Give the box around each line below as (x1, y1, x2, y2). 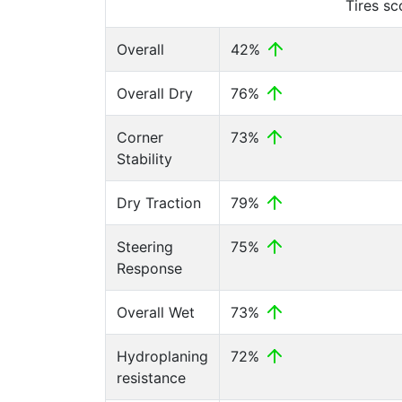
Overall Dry (117, 84, 193, 102)
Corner (117, 128, 163, 146)
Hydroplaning (117, 347, 208, 365)
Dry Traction (117, 194, 201, 212)
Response (117, 259, 182, 277)
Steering (117, 238, 173, 256)
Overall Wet (117, 303, 195, 321)
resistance (117, 369, 186, 387)
